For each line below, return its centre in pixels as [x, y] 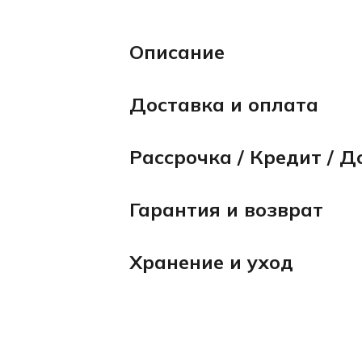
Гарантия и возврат [226, 209]
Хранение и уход [211, 261]
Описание [177, 51]
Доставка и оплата [224, 104]
